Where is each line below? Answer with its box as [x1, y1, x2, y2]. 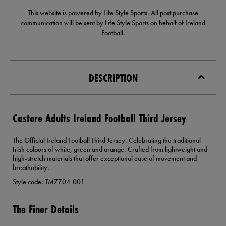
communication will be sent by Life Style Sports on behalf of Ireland [21, 18, 205, 28]
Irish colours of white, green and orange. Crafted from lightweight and [13, 145, 207, 154]
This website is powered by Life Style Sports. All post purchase [28, 8, 198, 18]
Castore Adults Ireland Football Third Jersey [13, 110, 186, 126]
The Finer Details [13, 201, 79, 217]
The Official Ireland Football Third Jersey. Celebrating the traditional [13, 136, 201, 145]
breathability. [13, 163, 49, 173]
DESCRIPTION [88, 71, 138, 86]
